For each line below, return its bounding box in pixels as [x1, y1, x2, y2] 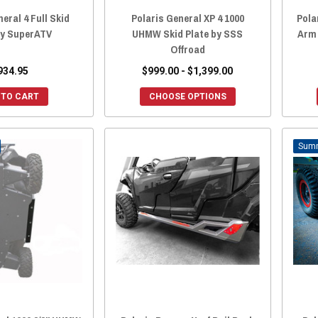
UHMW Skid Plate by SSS [132, 26, 243, 41]
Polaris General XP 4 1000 [131, 10, 244, 26]
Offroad [170, 41, 205, 57]
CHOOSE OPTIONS [148, 91, 226, 102]
